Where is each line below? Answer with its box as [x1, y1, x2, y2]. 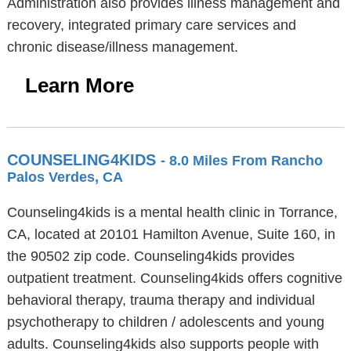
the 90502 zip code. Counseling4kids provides [6, 248, 295, 264]
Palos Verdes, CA [6, 169, 123, 185]
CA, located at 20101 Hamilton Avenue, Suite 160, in [6, 226, 335, 242]
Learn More [24, 74, 134, 97]
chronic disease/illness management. [6, 39, 238, 55]
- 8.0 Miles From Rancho [160, 153, 323, 168]
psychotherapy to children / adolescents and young [6, 314, 324, 330]
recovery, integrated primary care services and [6, 17, 296, 33]
